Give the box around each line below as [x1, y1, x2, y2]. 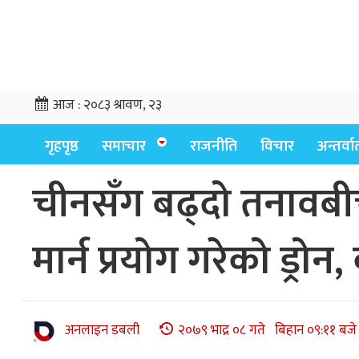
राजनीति [190, 134, 237, 159]
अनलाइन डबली [65, 319, 139, 342]
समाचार [102, 134, 146, 159]
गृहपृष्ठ [45, 134, 79, 159]
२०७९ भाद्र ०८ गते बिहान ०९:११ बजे [178, 319, 357, 342]
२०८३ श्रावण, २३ [83, 94, 162, 116]
